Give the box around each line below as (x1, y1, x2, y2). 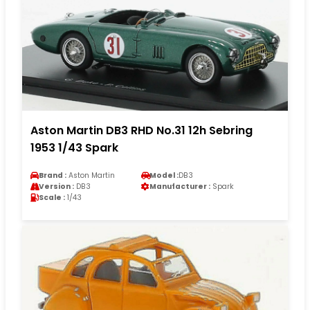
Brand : (39, 170, 66, 181)
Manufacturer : (149, 181, 210, 192)
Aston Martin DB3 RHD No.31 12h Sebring (30, 122, 253, 138)
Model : (149, 170, 179, 181)
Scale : (39, 192, 65, 203)
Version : (39, 181, 74, 192)
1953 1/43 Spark (30, 139, 118, 156)
